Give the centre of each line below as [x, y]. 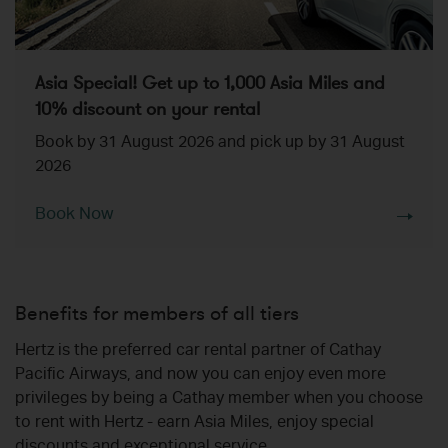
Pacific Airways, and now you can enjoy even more [200, 376]
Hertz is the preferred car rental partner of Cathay [198, 352]
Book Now [74, 216]
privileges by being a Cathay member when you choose [219, 400]
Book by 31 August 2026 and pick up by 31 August [220, 144]
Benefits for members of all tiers [157, 314]
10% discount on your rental [147, 109]
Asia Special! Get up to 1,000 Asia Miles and [210, 83]
